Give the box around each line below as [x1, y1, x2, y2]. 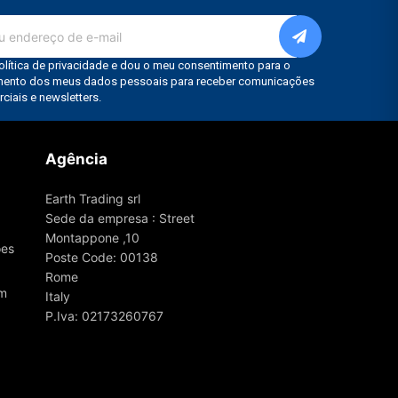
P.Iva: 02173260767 [44, 308, 163, 324]
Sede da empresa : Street [44, 211, 195, 227]
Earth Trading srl [44, 191, 140, 207]
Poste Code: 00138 [44, 250, 158, 266]
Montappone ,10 [44, 230, 139, 246]
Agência [44, 150, 107, 169]
